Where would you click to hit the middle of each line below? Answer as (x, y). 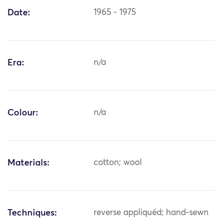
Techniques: (32, 213)
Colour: (23, 113)
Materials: (28, 163)
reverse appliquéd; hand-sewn (151, 213)
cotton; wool (118, 163)
